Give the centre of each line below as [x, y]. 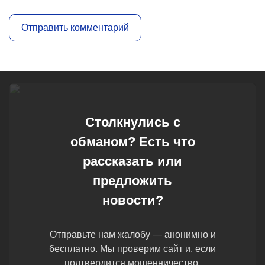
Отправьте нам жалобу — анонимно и [132, 235]
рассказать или [132, 161]
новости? [132, 201]
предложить [132, 181]
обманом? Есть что [132, 142]
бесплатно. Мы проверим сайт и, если [132, 249]
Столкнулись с [132, 122]
